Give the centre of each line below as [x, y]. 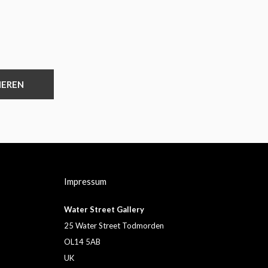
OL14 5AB [82, 242]
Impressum [85, 182]
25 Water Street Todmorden [114, 226]
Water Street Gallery [104, 210]
